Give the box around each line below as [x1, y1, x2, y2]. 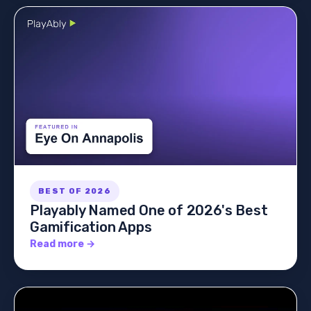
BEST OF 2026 [38, 187, 111, 196]
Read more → [30, 238, 95, 251]
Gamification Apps [30, 219, 152, 236]
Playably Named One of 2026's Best [30, 202, 268, 219]
